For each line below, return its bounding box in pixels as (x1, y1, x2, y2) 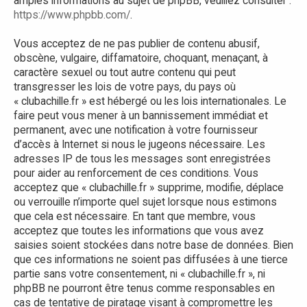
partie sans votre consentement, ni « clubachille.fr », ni (14, 267, 265, 280)
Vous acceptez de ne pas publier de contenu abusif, (14, 37, 260, 50)
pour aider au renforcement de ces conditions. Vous (14, 167, 258, 180)
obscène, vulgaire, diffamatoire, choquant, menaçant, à (14, 51, 268, 64)
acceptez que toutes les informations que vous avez (14, 224, 264, 237)
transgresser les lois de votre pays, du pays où (14, 80, 236, 93)
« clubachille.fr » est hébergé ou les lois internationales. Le (14, 95, 286, 108)
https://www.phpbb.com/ (14, 8, 130, 21)
